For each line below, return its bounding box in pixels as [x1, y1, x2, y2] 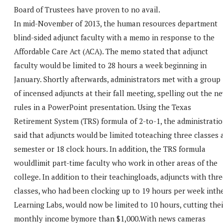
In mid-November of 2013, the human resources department [14, 18, 218, 28]
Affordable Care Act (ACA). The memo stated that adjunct [14, 46, 208, 56]
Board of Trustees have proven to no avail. [14, 4, 160, 14]
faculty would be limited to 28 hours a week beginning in [14, 60, 207, 70]
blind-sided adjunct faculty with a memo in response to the [14, 32, 215, 42]
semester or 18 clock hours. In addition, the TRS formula [14, 143, 206, 154]
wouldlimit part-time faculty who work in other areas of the [14, 157, 218, 168]
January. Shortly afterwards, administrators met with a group [14, 74, 221, 84]
